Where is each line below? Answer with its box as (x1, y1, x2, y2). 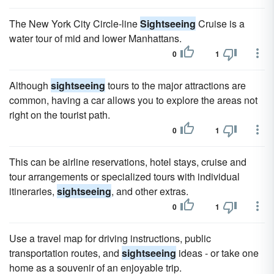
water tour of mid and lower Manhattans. (9, 31, 182, 45)
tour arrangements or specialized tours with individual (9, 169, 240, 183)
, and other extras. (111, 184, 188, 198)
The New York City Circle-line (9, 17, 140, 31)
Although (9, 78, 51, 92)
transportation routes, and (9, 246, 122, 260)
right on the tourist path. (9, 108, 110, 122)
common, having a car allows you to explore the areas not (9, 93, 257, 107)
